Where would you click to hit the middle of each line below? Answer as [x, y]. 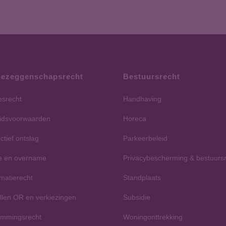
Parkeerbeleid [145, 138]
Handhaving [142, 99]
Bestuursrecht [152, 76]
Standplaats [142, 178]
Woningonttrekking [153, 217]
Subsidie [137, 197]
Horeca [135, 119]
